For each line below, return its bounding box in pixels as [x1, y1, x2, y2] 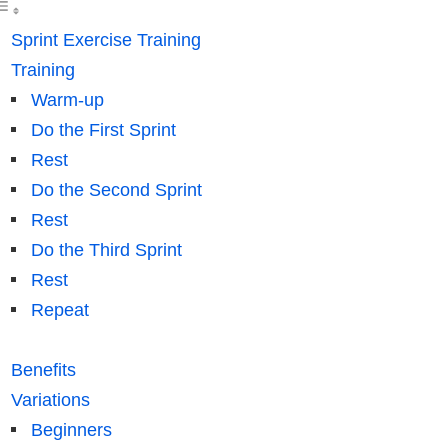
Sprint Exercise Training [10, 29, 201, 50]
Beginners [30, 419, 112, 440]
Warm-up [30, 89, 104, 110]
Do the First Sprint [30, 119, 176, 140]
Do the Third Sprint [30, 239, 182, 260]
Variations [10, 389, 90, 410]
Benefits [10, 359, 76, 380]
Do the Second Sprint [30, 179, 202, 200]
